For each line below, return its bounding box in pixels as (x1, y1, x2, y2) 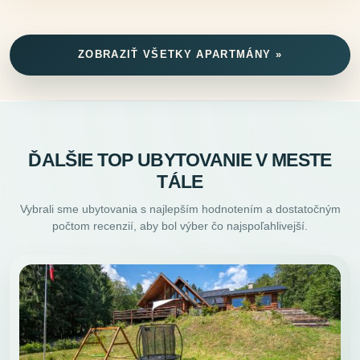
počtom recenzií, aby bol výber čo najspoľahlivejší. (52, 219, 308, 232)
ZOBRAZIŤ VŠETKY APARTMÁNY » (77, 48, 283, 61)
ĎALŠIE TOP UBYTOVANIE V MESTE (28, 149, 332, 170)
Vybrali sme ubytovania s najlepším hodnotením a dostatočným (19, 202, 341, 215)
